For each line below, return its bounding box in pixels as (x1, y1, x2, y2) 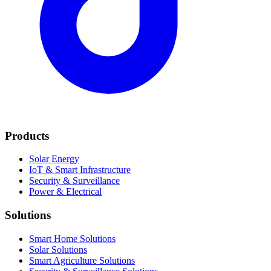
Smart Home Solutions (29, 233, 116, 244)
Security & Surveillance (29, 175, 120, 186)
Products (5, 129, 49, 142)
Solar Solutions (29, 244, 87, 255)
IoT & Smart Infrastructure (29, 165, 131, 175)
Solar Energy (29, 154, 79, 165)
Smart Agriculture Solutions (29, 255, 135, 266)
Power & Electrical (29, 186, 102, 197)
